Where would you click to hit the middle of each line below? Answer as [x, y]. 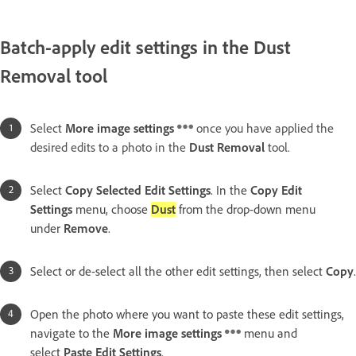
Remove [86, 228]
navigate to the [72, 333]
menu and [269, 333]
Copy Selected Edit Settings [138, 190]
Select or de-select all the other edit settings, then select [178, 271]
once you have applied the [263, 128]
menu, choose [112, 209]
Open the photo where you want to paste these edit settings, [187, 314]
